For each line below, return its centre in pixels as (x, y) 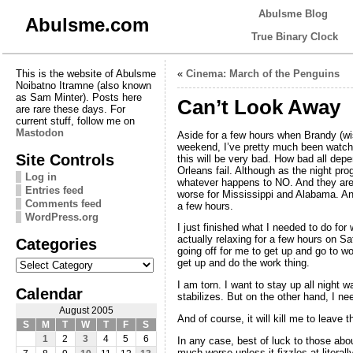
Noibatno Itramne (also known (83, 85)
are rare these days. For (70, 109)
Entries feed (54, 190)
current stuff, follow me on (75, 121)
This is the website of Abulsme (85, 73)
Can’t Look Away (258, 107)
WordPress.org (61, 217)
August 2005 (86, 310)
